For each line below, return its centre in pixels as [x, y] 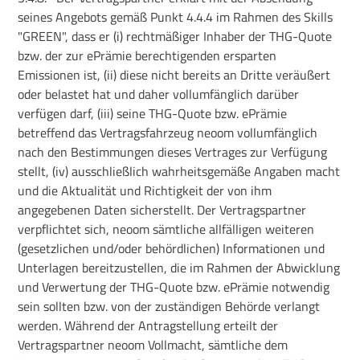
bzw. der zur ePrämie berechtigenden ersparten [147, 55]
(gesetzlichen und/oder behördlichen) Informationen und [172, 248]
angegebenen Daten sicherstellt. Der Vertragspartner [162, 209]
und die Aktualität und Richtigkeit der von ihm [145, 190]
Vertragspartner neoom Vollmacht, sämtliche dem [153, 344]
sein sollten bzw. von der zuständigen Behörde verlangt [169, 306]
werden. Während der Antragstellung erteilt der [148, 325]
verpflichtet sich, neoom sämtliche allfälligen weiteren [166, 229]
